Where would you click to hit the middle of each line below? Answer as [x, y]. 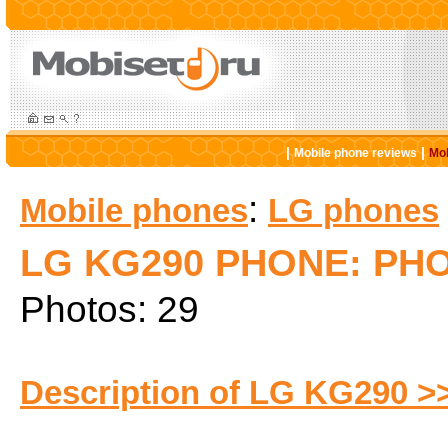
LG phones [353, 210]
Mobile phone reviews [355, 153]
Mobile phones [134, 210]
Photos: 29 [109, 309]
